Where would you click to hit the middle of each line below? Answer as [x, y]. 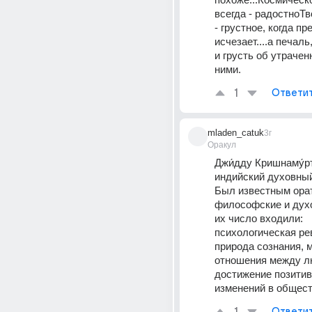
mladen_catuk [236, 133]
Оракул [222, 145]
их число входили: [259, 218]
